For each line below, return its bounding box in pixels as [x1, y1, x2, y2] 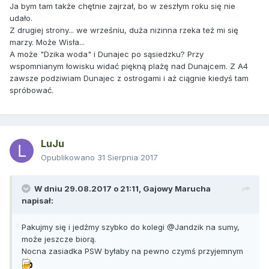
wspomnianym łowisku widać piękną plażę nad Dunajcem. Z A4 [10, 61, 248, 71]
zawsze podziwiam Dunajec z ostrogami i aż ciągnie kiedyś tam [10, 73, 249, 83]
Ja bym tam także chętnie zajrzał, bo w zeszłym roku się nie [10, 1, 235, 11]
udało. [10, 13, 32, 23]
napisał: [22, 196, 53, 206]
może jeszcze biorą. [22, 234, 96, 244]
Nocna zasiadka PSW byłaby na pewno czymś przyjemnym [22, 246, 246, 256]
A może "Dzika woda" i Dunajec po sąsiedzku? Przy [10, 49, 204, 59]
